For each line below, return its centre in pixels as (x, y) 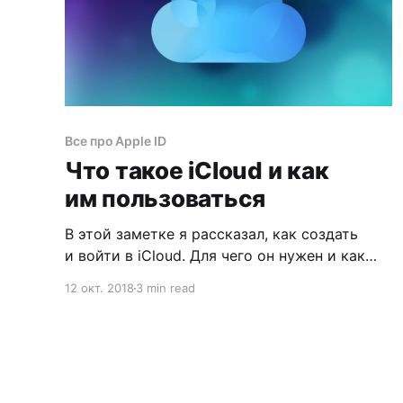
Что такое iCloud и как (197, 171)
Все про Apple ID (116, 141)
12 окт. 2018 (99, 288)
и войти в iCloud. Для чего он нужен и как (215, 256)
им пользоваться (166, 199)
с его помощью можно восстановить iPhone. (225, 278)
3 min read (166, 288)
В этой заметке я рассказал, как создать (211, 234)
